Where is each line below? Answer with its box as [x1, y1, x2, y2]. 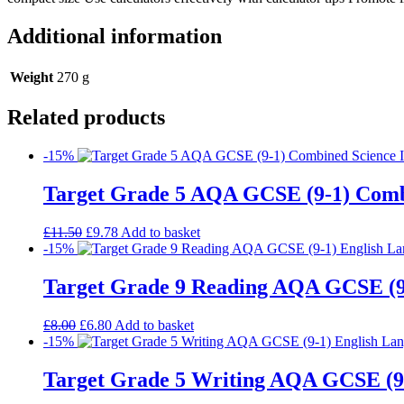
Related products [7, 106, 165, 130]
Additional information [7, 23, 222, 48]
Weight [10, 69, 53, 85]
